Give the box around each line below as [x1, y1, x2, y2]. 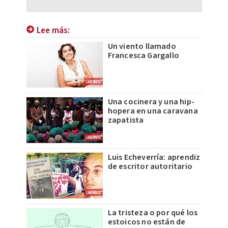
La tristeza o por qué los [107, 207, 198, 219]
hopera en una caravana [107, 105, 198, 117]
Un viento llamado [107, 41, 176, 52]
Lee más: [36, 24, 70, 37]
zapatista [107, 115, 144, 126]
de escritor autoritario [107, 161, 193, 173]
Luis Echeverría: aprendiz [107, 152, 201, 163]
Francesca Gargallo [107, 50, 180, 62]
